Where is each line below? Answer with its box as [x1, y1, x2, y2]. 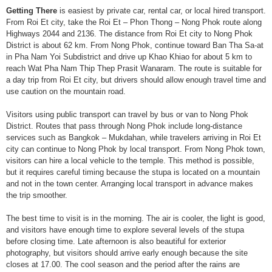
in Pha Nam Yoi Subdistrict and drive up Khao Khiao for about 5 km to [6, 52, 252, 61]
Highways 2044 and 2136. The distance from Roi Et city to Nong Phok [6, 29, 253, 38]
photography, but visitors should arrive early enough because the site [6, 248, 248, 257]
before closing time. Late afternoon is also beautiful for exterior [6, 237, 226, 246]
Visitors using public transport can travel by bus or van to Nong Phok [6, 110, 248, 119]
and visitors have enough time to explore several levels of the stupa [6, 225, 244, 234]
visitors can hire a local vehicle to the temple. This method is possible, [6, 156, 254, 165]
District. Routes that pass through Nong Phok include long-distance [6, 121, 242, 131]
